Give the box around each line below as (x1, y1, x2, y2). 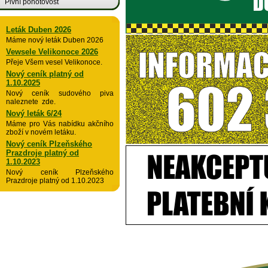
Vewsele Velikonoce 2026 (6, 47, 98, 56)
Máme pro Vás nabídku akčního (6, 120, 114, 128)
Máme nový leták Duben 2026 (6, 36, 103, 44)
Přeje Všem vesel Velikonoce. (6, 58, 102, 66)
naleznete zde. (6, 98, 56, 106)
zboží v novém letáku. (6, 128, 76, 136)
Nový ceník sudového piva (6, 89, 114, 98)
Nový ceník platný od (6, 69, 84, 78)
